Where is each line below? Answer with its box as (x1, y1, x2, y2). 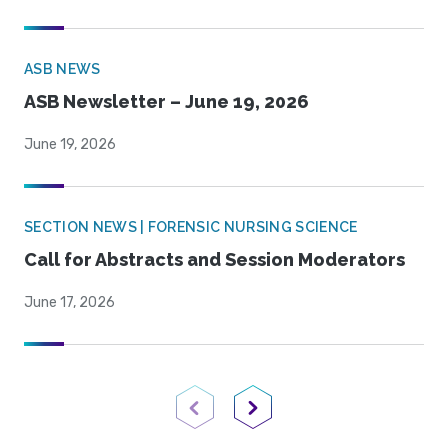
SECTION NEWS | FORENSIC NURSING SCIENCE (24, 219, 358, 236)
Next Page (252, 419, 321, 437)
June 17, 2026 (24, 294, 115, 312)
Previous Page (194, 419, 287, 437)
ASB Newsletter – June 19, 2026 (24, 91, 309, 113)
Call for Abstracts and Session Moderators (24, 249, 405, 271)
